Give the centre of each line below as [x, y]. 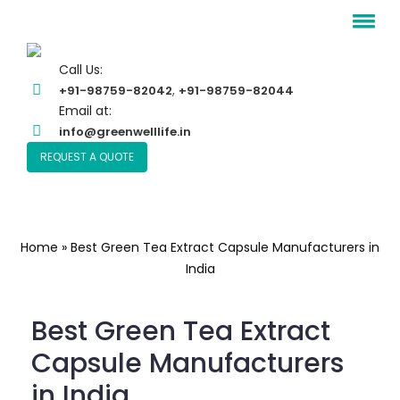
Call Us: [81, 70]
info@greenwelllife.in [125, 132]
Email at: [86, 111]
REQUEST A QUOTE [87, 157]
